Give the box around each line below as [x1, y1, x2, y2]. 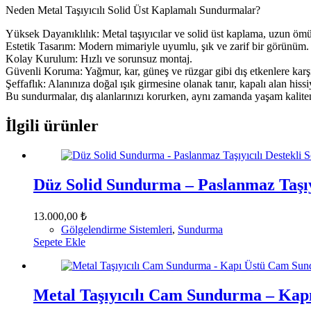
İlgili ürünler [6, 117, 99, 135]
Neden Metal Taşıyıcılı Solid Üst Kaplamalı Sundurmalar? [6, 4, 260, 17]
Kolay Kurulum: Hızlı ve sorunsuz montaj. [6, 53, 192, 65]
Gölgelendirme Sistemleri [61, 224, 172, 236]
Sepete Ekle [33, 236, 85, 249]
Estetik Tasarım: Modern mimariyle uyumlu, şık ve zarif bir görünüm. [6, 40, 309, 53]
